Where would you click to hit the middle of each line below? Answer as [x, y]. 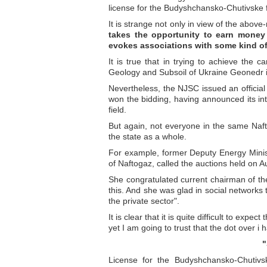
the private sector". [144, 201]
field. [117, 110]
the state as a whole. [148, 136]
